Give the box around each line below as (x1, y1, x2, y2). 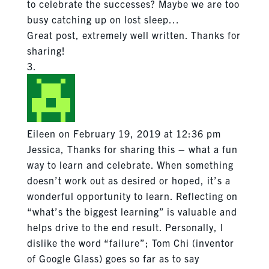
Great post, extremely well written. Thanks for (26, 28, 241, 41)
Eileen (26, 127, 56, 139)
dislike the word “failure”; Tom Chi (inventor (26, 236, 234, 249)
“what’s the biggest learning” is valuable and (26, 205, 237, 217)
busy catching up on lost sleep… (26, 13, 180, 25)
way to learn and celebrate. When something (26, 158, 234, 171)
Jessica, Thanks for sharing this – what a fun (26, 142, 238, 155)
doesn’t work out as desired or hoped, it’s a (26, 174, 231, 186)
